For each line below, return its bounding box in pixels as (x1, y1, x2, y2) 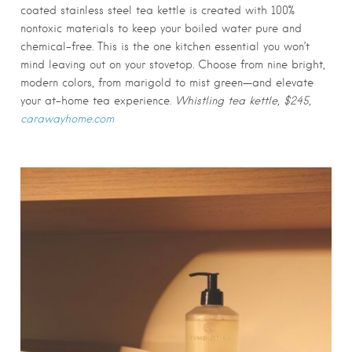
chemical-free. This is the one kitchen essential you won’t (20, 39, 310, 53)
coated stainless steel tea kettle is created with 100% (20, 3, 295, 16)
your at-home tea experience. (20, 93, 175, 107)
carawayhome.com (20, 112, 114, 125)
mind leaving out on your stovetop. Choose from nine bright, (20, 57, 325, 71)
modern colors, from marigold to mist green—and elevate (20, 75, 313, 89)
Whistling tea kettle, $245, (175, 93, 311, 107)
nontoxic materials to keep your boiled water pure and (20, 21, 302, 35)
